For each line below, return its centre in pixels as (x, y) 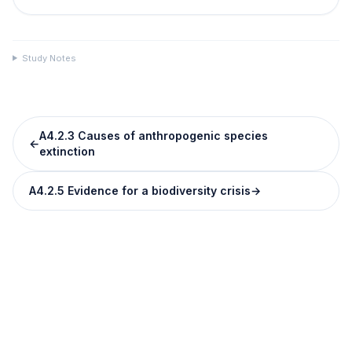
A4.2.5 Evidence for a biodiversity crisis (140, 190)
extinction (67, 151)
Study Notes (49, 58)
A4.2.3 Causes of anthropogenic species (154, 135)
